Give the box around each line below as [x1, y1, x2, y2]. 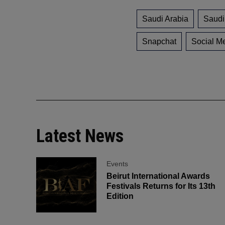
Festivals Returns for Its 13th [106, 182, 215, 191]
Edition [106, 192, 134, 201]
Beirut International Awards [106, 172, 210, 181]
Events [106, 160, 128, 168]
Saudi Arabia [142, 15, 188, 24]
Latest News [36, 126, 124, 147]
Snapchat [142, 37, 176, 46]
